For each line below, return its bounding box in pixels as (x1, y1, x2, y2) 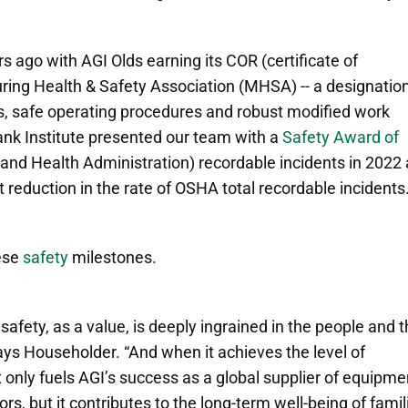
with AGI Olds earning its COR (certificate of (46, 50, 358, 70)
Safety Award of (282, 127, 399, 147)
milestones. (68, 247, 160, 267)
